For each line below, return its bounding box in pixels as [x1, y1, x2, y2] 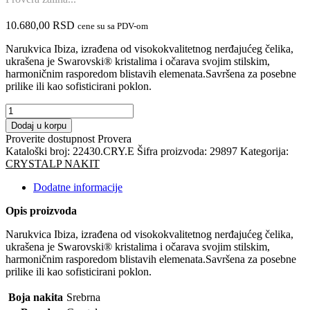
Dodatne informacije [33, 181, 122, 193]
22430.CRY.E [73, 145, 134, 157]
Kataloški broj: [6, 145, 73, 157]
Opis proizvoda [6, 204, 77, 217]
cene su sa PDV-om [77, 20, 148, 31]
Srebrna [66, 291, 100, 303]
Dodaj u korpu [11, 120, 66, 131]
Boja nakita [8, 291, 63, 303]
